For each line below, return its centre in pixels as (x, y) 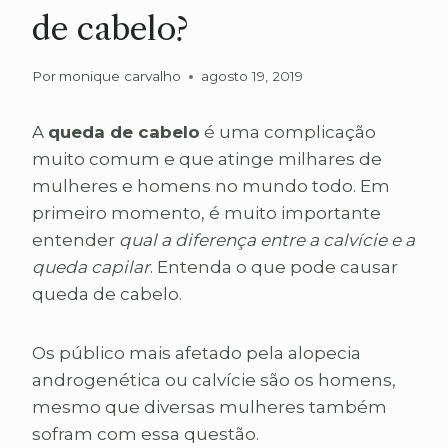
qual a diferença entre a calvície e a (267, 240)
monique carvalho (120, 76)
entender (75, 240)
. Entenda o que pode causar (274, 267)
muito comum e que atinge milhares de (207, 159)
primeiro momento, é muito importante (206, 213)
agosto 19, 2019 (252, 76)
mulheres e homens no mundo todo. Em (211, 186)
